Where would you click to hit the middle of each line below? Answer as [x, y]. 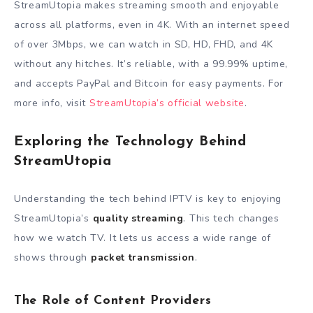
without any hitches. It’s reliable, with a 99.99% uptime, [151, 64]
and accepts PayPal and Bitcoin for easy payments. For [149, 84]
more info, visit [52, 103]
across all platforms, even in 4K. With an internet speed [152, 25]
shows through [52, 257]
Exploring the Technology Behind [130, 142]
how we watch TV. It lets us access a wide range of [143, 238]
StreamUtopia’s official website [167, 103]
